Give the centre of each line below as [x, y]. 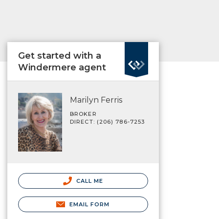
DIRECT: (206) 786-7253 [108, 122]
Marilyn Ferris [96, 100]
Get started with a [60, 56]
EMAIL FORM [89, 204]
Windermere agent [62, 67]
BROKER [83, 114]
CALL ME [89, 181]
